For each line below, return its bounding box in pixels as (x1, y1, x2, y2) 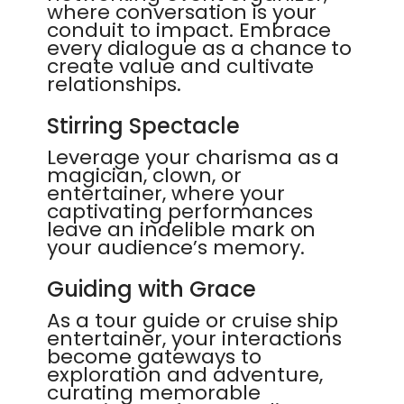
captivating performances (47, 197, 313, 225)
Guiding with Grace (47, 274, 256, 304)
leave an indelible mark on (47, 216, 317, 243)
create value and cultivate (47, 52, 315, 80)
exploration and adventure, (47, 361, 323, 389)
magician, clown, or (47, 161, 242, 189)
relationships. (47, 70, 181, 98)
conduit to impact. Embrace (47, 16, 331, 44)
